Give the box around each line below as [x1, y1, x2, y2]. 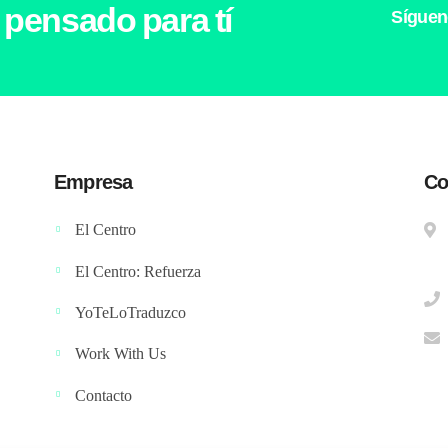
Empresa [54, 170, 133, 193]
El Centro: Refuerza [75, 262, 201, 280]
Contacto [75, 386, 132, 404]
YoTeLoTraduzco [75, 303, 186, 321]
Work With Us [75, 345, 166, 363]
